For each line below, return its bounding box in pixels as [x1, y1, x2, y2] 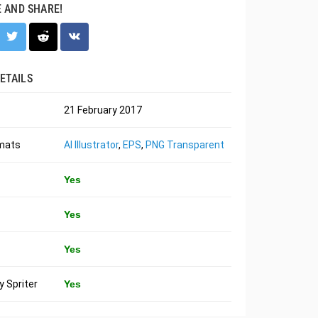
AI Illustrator [63, 139, 119, 150]
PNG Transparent [145, 139, 224, 150]
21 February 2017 [63, 104, 142, 116]
